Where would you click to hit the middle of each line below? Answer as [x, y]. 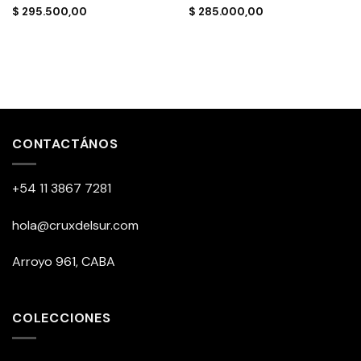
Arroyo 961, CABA [64, 262]
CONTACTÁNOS [65, 144]
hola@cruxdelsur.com [75, 225]
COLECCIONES [62, 318]
